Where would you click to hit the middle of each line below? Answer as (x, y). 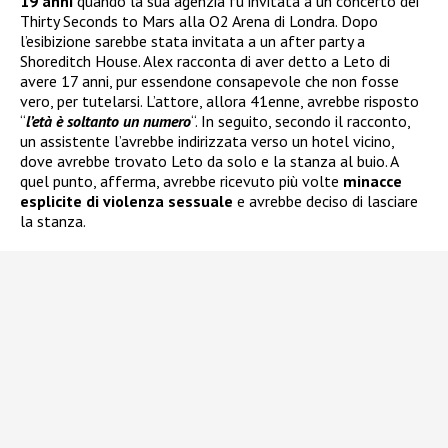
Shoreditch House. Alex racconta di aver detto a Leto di (205, 60)
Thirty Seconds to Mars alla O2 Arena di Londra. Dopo (199, 20)
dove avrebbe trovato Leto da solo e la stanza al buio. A (209, 160)
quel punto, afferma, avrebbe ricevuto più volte (181, 180)
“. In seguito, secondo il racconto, (300, 120)
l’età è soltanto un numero (108, 120)
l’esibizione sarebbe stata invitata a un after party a (192, 40)
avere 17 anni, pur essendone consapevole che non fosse (209, 80)
